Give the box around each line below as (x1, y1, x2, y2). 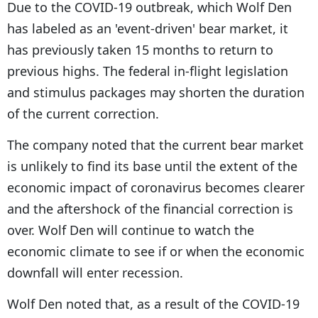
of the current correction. (7, 105, 159, 123)
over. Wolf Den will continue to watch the (7, 221, 254, 239)
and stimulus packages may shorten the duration (7, 84, 305, 102)
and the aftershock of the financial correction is (7, 200, 293, 218)
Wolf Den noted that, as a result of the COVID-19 (7, 295, 300, 313)
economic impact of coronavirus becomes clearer (7, 179, 305, 197)
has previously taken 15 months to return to (7, 41, 273, 59)
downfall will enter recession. (7, 264, 183, 282)
